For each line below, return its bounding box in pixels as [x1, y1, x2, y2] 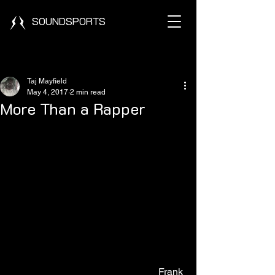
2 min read [70, 88, 106, 96]
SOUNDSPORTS [32, 14, 106, 28]
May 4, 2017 [27, 88, 68, 96]
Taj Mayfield [27, 77, 67, 85]
